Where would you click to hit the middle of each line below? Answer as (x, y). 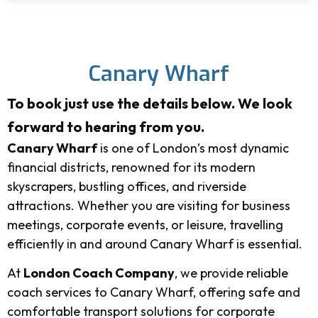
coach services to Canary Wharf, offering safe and (154, 292)
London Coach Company (99, 273)
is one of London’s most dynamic (193, 148)
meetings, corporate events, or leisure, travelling (145, 224)
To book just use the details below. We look (150, 103)
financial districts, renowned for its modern (131, 167)
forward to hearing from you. (106, 126)
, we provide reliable (231, 273)
